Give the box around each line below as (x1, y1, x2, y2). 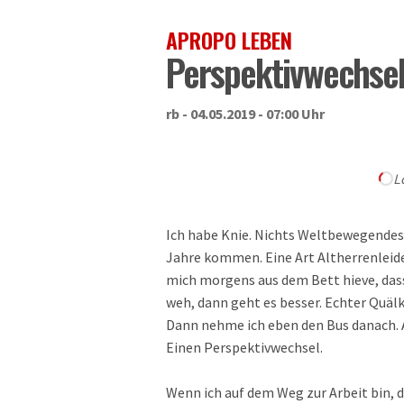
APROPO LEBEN (166, 23, 292, 56)
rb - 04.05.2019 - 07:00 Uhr (166, 105, 325, 123)
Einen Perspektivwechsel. (166, 338, 323, 356)
